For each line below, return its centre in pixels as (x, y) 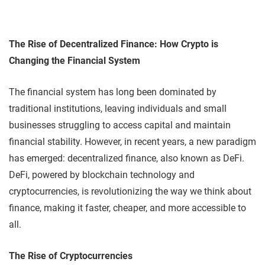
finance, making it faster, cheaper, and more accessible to (127, 208)
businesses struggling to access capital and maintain (120, 125)
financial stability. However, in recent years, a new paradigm (132, 141)
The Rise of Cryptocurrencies (71, 256)
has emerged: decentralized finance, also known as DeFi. (127, 158)
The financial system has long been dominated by (113, 92)
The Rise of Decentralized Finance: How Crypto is (114, 44)
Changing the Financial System (75, 60)
